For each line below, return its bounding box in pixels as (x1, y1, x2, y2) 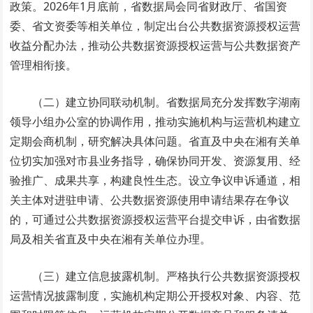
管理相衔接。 (10, 57, 78, 73)
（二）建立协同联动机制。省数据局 (32, 94, 212, 110)
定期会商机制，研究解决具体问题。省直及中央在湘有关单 (10, 133, 301, 149)
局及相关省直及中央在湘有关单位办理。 (10, 231, 212, 247)
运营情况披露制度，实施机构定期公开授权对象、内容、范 (10, 287, 301, 303)
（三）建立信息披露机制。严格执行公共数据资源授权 (32, 268, 301, 284)
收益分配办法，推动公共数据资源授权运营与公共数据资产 (10, 37, 301, 53)
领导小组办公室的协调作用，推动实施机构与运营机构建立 (10, 113, 301, 129)
